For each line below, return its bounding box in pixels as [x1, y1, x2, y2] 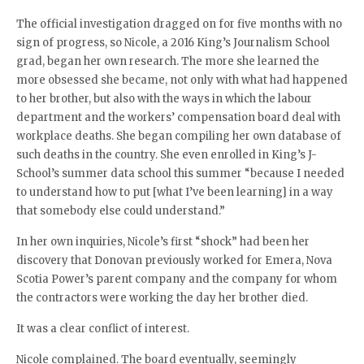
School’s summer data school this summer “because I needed [16, 167, 344, 181]
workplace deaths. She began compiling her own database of [16, 129, 341, 144]
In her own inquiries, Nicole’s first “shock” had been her [16, 235, 310, 249]
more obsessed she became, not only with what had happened [16, 73, 348, 88]
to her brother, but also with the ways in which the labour [16, 92, 312, 106]
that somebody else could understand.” [16, 204, 225, 219]
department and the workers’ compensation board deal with [16, 110, 340, 125]
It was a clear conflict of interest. [16, 322, 189, 336]
